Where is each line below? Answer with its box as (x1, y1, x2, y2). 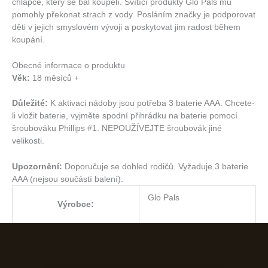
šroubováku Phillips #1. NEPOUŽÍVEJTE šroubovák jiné (12, 124, 222, 133)
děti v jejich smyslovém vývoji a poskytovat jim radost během (12, 22, 240, 32)
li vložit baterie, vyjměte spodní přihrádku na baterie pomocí (12, 111, 237, 121)
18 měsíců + (30, 73, 79, 83)
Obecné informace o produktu (12, 60, 125, 70)
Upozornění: (12, 162, 62, 172)
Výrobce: (57, 200, 94, 209)
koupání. (12, 35, 45, 44)
